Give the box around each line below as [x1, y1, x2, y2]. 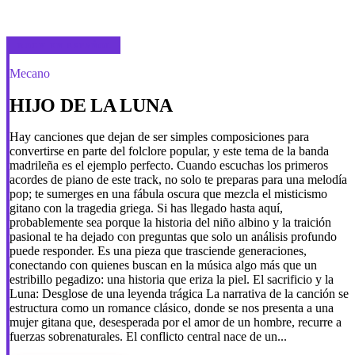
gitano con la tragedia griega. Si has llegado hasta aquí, [10, 201, 283, 215]
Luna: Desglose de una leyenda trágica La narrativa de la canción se [10, 287, 349, 300]
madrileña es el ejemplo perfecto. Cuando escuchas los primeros [10, 158, 328, 172]
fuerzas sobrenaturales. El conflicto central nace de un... [10, 330, 287, 343]
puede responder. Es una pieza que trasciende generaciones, [10, 244, 307, 258]
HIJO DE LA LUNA [10, 95, 173, 116]
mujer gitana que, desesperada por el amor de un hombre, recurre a [10, 315, 342, 329]
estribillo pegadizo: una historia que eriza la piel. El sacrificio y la [10, 273, 334, 286]
